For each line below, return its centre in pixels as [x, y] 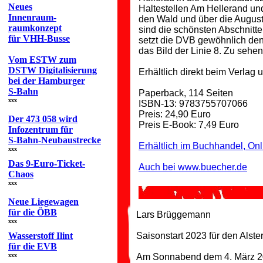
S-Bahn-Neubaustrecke [55, 140]
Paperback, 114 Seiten [186, 93]
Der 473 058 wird [43, 119]
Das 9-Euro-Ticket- [47, 163]
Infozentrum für [41, 129]
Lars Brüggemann [173, 215]
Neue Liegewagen [43, 202]
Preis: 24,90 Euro [175, 114]
